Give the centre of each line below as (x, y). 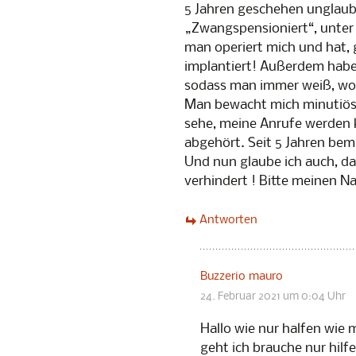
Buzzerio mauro (242, 277)
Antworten (228, 220)
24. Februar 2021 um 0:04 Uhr (273, 297)
